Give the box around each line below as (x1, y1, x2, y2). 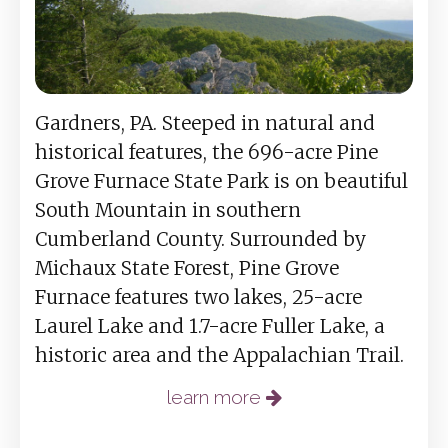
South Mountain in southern (35, 198, 301, 223)
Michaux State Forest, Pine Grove (35, 256, 339, 281)
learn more (166, 386, 266, 409)
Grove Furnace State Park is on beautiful (35, 169, 408, 194)
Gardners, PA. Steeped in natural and (35, 111, 375, 136)
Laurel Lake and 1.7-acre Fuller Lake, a (35, 314, 385, 339)
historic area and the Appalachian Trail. (35, 343, 404, 368)
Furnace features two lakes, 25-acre (35, 285, 362, 310)
